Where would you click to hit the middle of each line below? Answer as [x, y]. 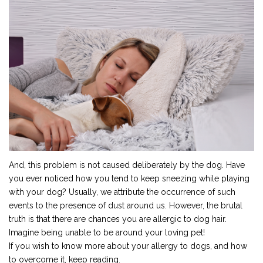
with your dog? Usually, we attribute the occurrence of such [122, 192]
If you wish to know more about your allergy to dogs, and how [128, 246]
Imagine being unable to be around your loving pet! [107, 233]
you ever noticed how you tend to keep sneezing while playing [129, 179]
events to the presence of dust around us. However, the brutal [126, 206]
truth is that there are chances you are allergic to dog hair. [118, 219]
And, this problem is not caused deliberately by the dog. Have [127, 165]
